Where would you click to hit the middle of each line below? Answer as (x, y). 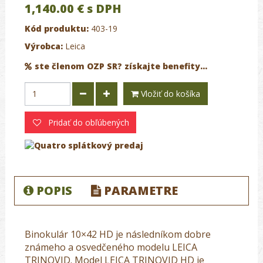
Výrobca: (44, 46)
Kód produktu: (57, 28)
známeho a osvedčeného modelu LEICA (111, 247)
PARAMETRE (141, 191)
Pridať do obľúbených (87, 122)
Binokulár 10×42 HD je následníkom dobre (118, 235)
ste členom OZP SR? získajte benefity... (121, 66)
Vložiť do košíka (171, 93)
